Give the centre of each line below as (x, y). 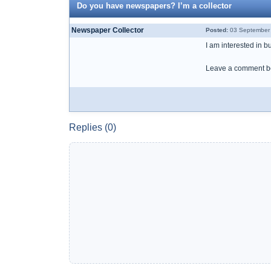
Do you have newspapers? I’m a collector (154, 6)
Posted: (217, 30)
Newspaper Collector (108, 30)
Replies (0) (93, 127)
